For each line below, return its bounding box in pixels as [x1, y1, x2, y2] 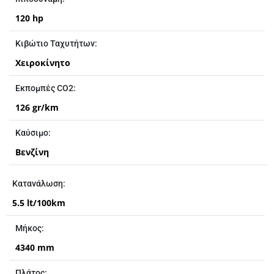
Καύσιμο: [15, 128, 51, 138]
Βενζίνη [15, 146, 49, 158]
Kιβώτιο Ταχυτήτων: [15, 39, 97, 49]
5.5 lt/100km [12, 197, 65, 209]
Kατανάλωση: [12, 179, 65, 189]
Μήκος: [15, 223, 44, 234]
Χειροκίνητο [15, 57, 70, 69]
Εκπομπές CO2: [15, 83, 76, 94]
